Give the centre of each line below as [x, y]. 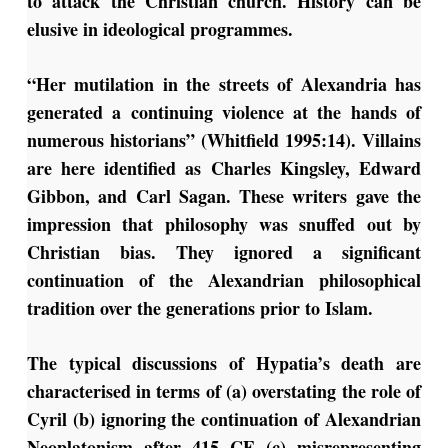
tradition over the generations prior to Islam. [199, 308]
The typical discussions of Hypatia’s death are [224, 363]
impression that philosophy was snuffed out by [224, 224]
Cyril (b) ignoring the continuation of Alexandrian [224, 419]
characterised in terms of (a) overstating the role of [224, 391]
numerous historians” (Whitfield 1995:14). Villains [224, 140]
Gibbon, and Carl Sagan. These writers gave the [224, 196]
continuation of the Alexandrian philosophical [224, 280]
